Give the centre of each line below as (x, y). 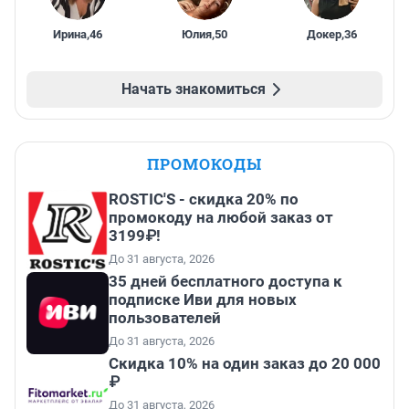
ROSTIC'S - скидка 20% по (204, 199)
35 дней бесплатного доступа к (225, 282)
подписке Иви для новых (203, 300)
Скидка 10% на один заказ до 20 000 (245, 364)
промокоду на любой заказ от (221, 218)
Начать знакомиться (194, 89)
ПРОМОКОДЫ (204, 164)
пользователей (165, 318)
